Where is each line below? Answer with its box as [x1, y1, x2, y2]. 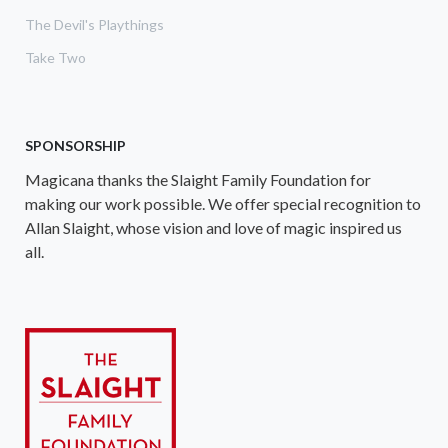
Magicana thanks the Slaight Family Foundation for [25, 169, 371, 189]
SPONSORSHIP [25, 136, 126, 154]
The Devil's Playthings [25, 15, 164, 33]
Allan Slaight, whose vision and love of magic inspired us [25, 217, 402, 237]
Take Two [25, 48, 86, 66]
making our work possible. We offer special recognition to [25, 193, 421, 213]
